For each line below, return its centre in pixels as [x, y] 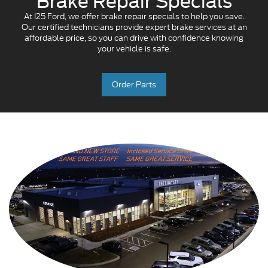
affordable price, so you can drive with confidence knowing [134, 38]
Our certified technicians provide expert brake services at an [134, 27]
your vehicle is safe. [134, 48]
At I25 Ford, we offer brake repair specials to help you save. [134, 16]
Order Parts [134, 84]
